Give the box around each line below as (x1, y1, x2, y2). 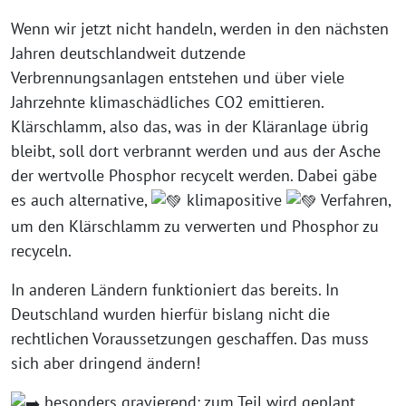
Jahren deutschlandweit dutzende (11, 43, 246, 64)
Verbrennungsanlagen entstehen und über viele (11, 67, 344, 89)
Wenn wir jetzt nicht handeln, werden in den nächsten (11, 18, 389, 40)
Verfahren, (317, 189, 391, 211)
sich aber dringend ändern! (11, 353, 200, 374)
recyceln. (11, 240, 72, 262)
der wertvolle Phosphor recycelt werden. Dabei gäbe (11, 165, 377, 187)
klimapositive (182, 189, 286, 211)
